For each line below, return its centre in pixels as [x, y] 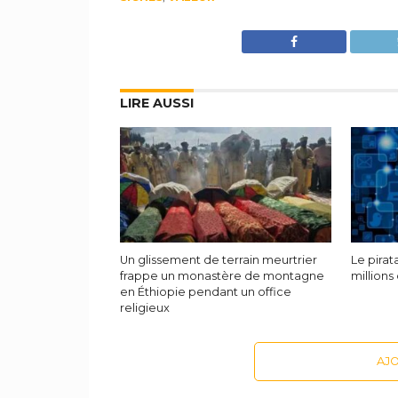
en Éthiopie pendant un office [205, 292]
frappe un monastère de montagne [222, 276]
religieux [144, 308]
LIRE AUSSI [156, 103]
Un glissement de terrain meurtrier [218, 260]
